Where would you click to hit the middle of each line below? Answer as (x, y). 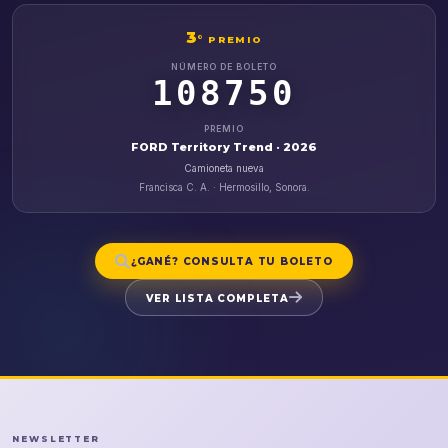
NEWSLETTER (56, 439)
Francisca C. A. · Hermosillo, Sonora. (224, 187)
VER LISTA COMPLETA (217, 297)
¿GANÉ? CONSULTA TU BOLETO (232, 261)
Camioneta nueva (224, 167)
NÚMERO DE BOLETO (224, 67)
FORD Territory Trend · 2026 (224, 146)
